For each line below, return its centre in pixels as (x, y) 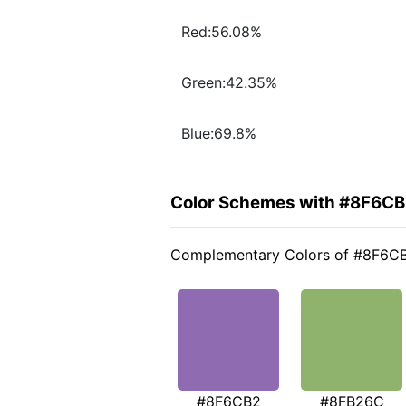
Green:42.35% (229, 83)
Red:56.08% (222, 32)
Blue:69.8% (219, 134)
